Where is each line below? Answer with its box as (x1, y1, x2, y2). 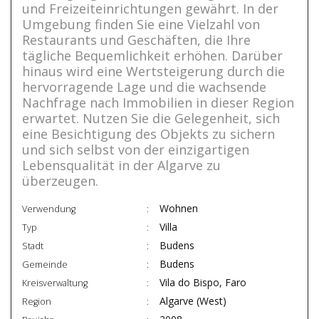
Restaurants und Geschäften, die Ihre (22, 31, 251, 49)
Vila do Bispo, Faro (159, 276, 246, 290)
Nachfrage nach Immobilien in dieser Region (22, 94, 294, 112)
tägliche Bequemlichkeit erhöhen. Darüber (22, 47, 283, 65)
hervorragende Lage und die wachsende (22, 78, 266, 96)
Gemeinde (22, 258, 68, 271)
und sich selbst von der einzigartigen (22, 141, 249, 159)
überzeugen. (22, 172, 98, 190)
